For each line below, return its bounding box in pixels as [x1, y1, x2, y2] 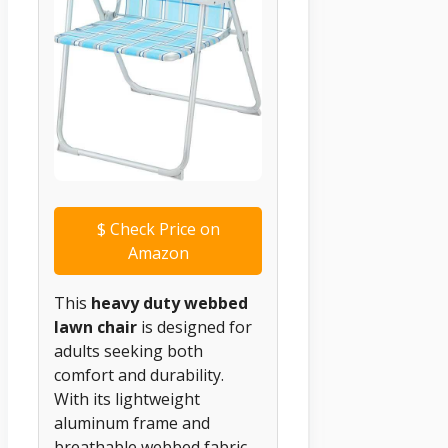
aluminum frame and [54, 412, 210, 435]
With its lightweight [54, 388, 200, 411]
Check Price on [105, 218, 220, 241]
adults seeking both [54, 340, 203, 363]
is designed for [137, 316, 252, 339]
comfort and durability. [54, 364, 224, 387]
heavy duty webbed [91, 292, 248, 315]
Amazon [127, 242, 189, 265]
